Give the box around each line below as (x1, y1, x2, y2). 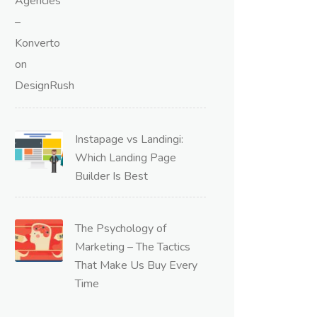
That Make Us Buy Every (75, 258, 197, 273)
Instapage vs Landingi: (75, 132, 183, 147)
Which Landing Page (75, 150, 176, 166)
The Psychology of (75, 221, 166, 236)
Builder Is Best (75, 168, 148, 184)
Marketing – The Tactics (75, 239, 190, 255)
